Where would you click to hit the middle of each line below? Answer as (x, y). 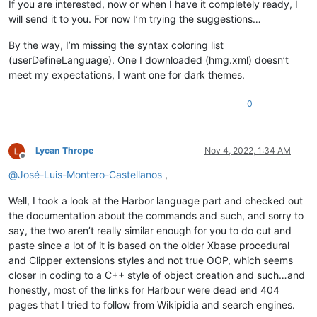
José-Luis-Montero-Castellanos (90, 174)
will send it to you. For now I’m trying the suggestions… (135, 18)
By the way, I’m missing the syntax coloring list (116, 45)
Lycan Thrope (64, 150)
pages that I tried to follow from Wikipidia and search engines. (152, 304)
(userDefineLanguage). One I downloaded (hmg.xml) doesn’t (149, 59)
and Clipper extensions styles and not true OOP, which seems (151, 260)
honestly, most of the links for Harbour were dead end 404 (144, 289)
